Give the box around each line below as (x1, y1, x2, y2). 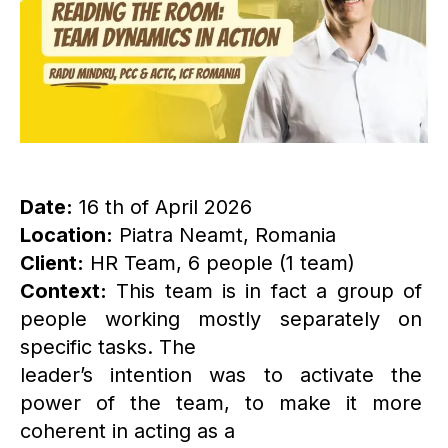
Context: (20, 279, 107, 304)
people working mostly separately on (20, 307, 422, 332)
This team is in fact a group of (107, 279, 422, 304)
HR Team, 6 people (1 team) (84, 251, 355, 276)
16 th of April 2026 (73, 195, 252, 220)
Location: (20, 223, 113, 248)
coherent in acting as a (20, 419, 235, 444)
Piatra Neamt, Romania (113, 223, 336, 248)
